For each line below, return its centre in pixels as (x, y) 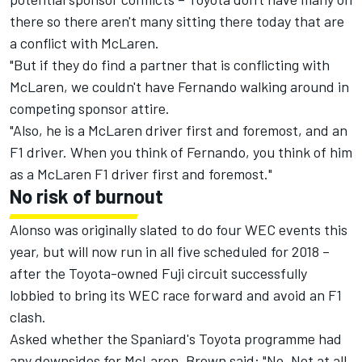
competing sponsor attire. (90, 109)
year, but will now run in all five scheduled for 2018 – (170, 252)
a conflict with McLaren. (84, 43)
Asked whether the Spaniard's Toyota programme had (176, 339)
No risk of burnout (86, 196)
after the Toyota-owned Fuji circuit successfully (158, 274)
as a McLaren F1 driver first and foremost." (141, 174)
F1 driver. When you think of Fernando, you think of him (181, 152)
